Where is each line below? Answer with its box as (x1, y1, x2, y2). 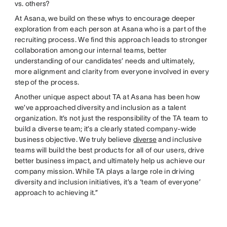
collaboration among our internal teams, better (14, 46, 167, 55)
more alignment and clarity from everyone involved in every (14, 67, 209, 76)
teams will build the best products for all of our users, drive (14, 146, 205, 155)
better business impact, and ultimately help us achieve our (14, 157, 205, 165)
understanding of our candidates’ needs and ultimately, (14, 57, 195, 65)
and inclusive (157, 135, 202, 144)
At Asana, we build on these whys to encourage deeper (14, 14, 196, 23)
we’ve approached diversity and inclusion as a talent (14, 103, 186, 112)
